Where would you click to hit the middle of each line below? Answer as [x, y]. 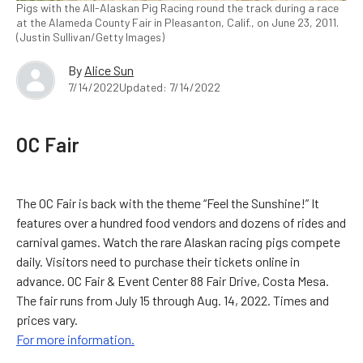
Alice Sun [109, 70]
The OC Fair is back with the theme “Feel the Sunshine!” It [168, 203]
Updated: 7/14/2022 [170, 87]
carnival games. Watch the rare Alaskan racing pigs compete [178, 241]
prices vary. [47, 319]
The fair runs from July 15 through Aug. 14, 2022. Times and [173, 300]
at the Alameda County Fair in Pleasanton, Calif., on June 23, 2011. [177, 22]
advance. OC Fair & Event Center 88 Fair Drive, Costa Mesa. [173, 280]
